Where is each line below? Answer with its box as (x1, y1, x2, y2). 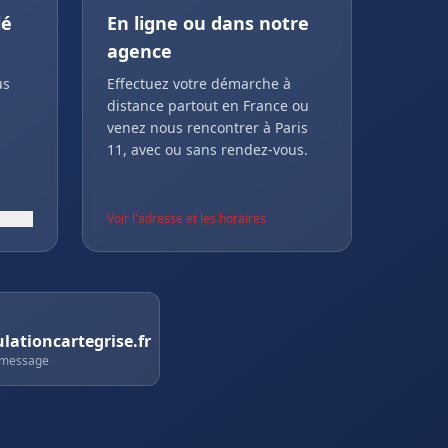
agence (107, 39, 172, 63)
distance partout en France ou (107, 96, 309, 115)
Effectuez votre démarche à (107, 74, 291, 93)
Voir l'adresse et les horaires (107, 210, 266, 227)
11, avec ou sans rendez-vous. (107, 140, 308, 159)
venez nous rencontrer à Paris (107, 118, 308, 137)
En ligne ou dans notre (107, 11, 309, 35)
